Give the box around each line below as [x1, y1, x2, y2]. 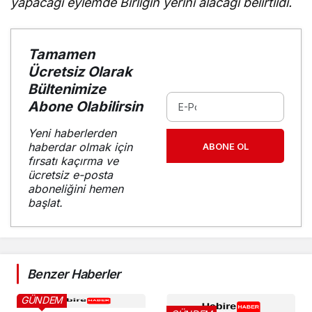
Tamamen [28, 45, 95, 63]
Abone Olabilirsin [28, 97, 143, 115]
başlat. [28, 195, 63, 210]
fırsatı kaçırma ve [28, 153, 118, 168]
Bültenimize [28, 80, 106, 97]
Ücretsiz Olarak [28, 63, 132, 80]
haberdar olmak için [28, 139, 132, 154]
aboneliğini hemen [28, 181, 123, 196]
